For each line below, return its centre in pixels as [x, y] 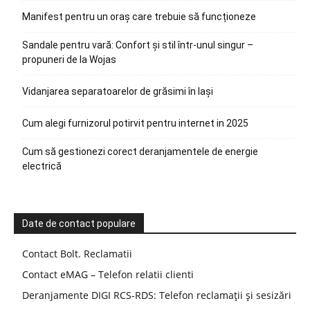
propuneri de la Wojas [69, 59]
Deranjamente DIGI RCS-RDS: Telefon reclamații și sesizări [157, 295]
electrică [42, 166]
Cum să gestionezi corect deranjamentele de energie [140, 151]
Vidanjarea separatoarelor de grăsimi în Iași [118, 91]
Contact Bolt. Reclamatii [77, 253]
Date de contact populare [79, 223]
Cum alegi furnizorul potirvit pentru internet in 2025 [135, 123]
